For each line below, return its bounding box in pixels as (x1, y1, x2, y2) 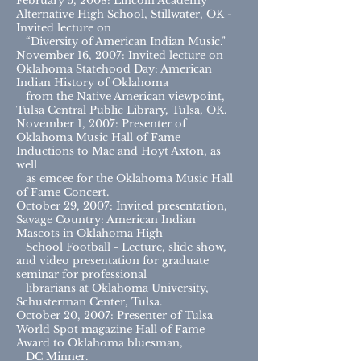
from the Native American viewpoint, (16, 89, 225, 103)
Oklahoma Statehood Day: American (16, 62, 212, 76)
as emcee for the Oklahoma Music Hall (16, 172, 233, 185)
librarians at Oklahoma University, (16, 281, 209, 295)
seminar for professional (16, 268, 147, 281)
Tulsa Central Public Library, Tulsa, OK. (16, 103, 226, 117)
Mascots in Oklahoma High (16, 226, 163, 240)
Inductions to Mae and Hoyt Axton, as (16, 144, 221, 158)
